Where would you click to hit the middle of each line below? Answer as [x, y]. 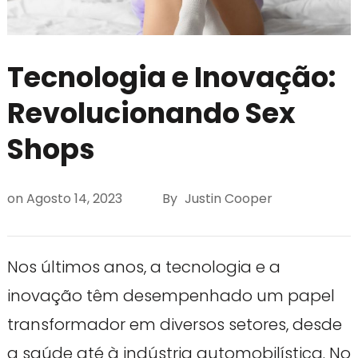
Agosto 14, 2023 [74, 198]
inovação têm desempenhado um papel [171, 296]
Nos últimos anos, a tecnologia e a [143, 267]
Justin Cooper [228, 198]
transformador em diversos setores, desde [174, 325]
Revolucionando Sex [151, 113]
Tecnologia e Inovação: [171, 78]
